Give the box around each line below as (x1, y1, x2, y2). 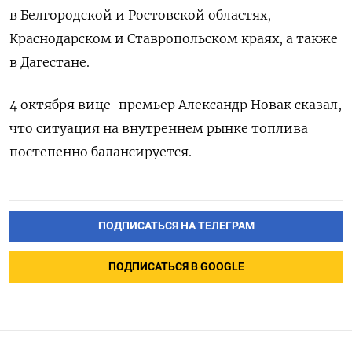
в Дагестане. (9, 53, 90, 70)
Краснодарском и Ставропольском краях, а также (9, 30, 338, 46)
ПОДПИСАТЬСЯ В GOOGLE (108, 259, 244, 273)
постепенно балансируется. (9, 143, 195, 159)
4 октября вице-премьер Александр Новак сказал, (9, 96, 342, 112)
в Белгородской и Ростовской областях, (9, 6, 271, 23)
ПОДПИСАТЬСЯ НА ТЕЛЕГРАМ (97, 218, 255, 233)
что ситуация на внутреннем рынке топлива (9, 119, 308, 136)
